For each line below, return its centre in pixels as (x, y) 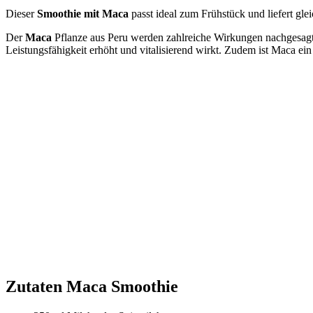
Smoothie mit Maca (83, 14)
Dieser (21, 14)
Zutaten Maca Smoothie (92, 287)
